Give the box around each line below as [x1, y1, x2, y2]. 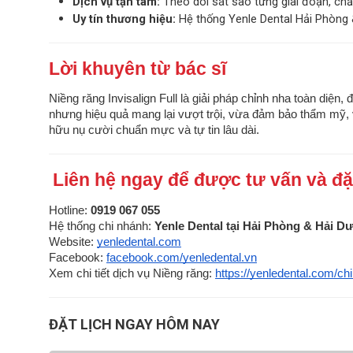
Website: [49, 236, 94, 249]
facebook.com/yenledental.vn [106, 251, 257, 265]
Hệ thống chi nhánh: [49, 220, 154, 233]
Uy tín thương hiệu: [72, 12, 176, 27]
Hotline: [49, 204, 91, 217]
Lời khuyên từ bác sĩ [49, 58, 226, 80]
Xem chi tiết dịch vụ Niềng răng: [49, 267, 212, 281]
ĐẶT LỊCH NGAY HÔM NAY [49, 316, 220, 333]
